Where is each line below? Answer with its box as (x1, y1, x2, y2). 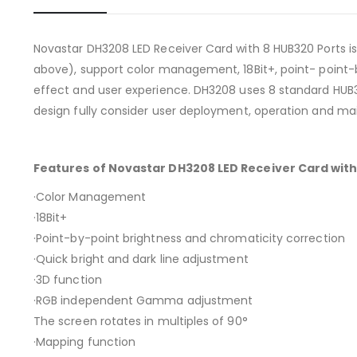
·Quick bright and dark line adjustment (33, 251, 249, 268)
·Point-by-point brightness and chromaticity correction (33, 230, 345, 247)
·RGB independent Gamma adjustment (33, 292, 253, 309)
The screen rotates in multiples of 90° (33, 313, 248, 330)
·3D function (33, 272, 102, 288)
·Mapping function (33, 334, 136, 351)
